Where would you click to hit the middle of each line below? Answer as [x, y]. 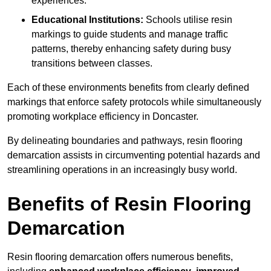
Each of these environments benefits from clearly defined [128, 88]
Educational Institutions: [87, 20]
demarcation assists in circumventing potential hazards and [134, 155]
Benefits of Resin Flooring [129, 204]
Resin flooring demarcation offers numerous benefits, [120, 257]
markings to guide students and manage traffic [130, 34]
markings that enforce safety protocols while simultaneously [134, 102]
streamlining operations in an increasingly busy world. [122, 170]
